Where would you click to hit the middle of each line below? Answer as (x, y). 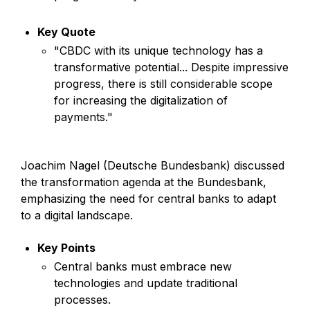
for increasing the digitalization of (141, 100)
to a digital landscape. (77, 215)
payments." (83, 117)
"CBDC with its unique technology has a (158, 50)
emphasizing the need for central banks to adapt (148, 198)
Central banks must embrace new (143, 266)
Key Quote (66, 31)
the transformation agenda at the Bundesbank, (144, 182)
